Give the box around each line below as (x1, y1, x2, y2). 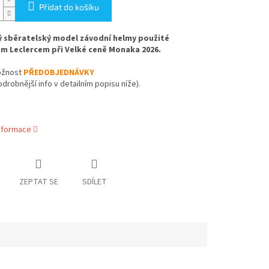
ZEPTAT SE (19, 176, 58, 189)
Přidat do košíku (38, 2, 99, 13)
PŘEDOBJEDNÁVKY (23, 67, 94, 79)
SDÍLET (82, 176, 107, 189)
